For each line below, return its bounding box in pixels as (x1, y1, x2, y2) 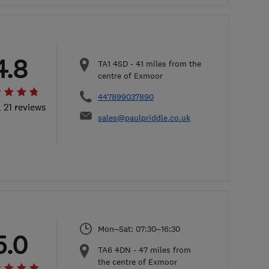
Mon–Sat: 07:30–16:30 (98, 223, 180, 234)
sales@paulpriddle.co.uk (98, 112, 190, 123)
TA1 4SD (98, 58, 128, 69)
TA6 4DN (98, 244, 131, 255)
